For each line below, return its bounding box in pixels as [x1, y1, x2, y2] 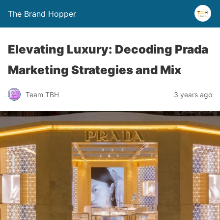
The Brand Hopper [8, 9, 76, 19]
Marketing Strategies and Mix [8, 63, 181, 77]
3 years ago [174, 90, 212, 99]
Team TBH [26, 90, 59, 99]
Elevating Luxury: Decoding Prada [8, 42, 208, 56]
